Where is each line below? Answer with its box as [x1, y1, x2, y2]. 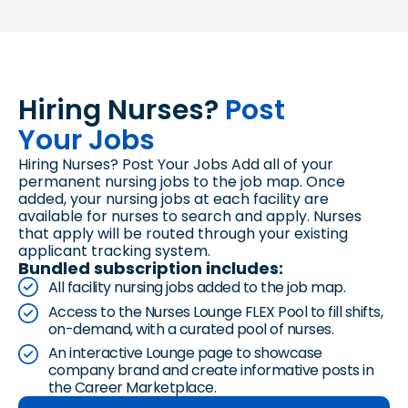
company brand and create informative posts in [47, 360, 373, 382]
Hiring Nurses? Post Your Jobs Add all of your [18, 154, 333, 176]
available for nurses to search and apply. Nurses [18, 206, 362, 228]
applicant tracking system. [18, 240, 210, 262]
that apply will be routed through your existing [18, 223, 348, 245]
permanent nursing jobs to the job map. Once [18, 171, 345, 193]
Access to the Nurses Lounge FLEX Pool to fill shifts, [47, 301, 382, 323]
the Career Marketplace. [47, 377, 216, 399]
